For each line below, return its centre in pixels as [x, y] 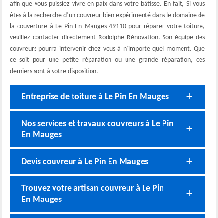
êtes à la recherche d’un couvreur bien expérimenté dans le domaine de [107, 15]
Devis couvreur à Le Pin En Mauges [85, 162]
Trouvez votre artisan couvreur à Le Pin [93, 189]
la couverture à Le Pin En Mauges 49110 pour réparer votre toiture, [107, 27]
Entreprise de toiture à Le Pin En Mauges [95, 97]
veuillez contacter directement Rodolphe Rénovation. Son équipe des [107, 38]
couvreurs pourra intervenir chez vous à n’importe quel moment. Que [107, 49]
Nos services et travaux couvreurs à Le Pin [98, 124]
